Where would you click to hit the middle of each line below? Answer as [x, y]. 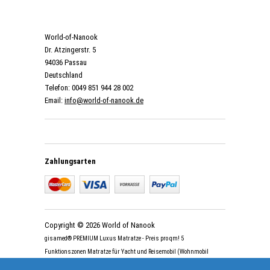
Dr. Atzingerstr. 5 [70, 50]
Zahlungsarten [70, 162]
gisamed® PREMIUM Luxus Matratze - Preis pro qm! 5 [114, 239]
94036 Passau [66, 63]
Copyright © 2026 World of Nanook [100, 225]
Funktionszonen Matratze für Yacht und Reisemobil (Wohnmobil [127, 252]
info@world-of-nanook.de [104, 101]
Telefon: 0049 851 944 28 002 [89, 88]
